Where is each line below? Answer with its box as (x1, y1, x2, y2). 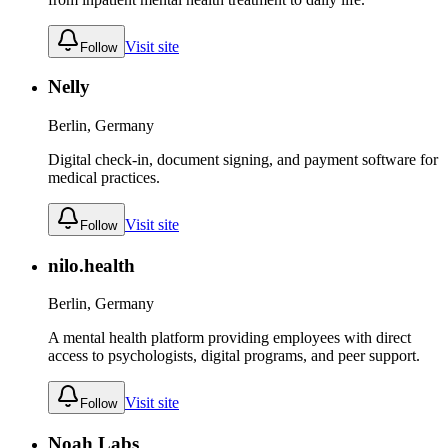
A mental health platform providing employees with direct (48, 329, 411, 347)
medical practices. (48, 169, 160, 186)
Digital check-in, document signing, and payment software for (48, 151, 438, 168)
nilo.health (48, 254, 135, 276)
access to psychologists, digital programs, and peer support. (48, 347, 420, 365)
